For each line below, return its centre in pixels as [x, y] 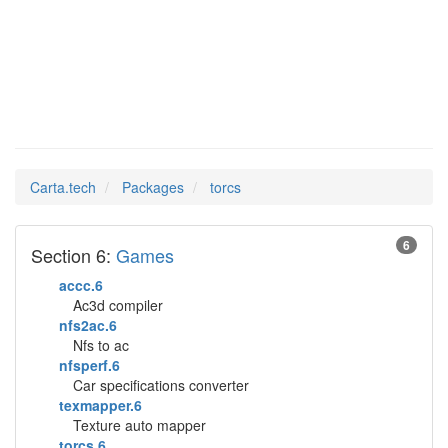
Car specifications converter [161, 385]
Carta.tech [63, 187]
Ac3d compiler [118, 305]
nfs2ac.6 [88, 325]
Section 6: [73, 255]
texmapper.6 [100, 405]
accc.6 [81, 285]
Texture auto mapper [139, 425]
